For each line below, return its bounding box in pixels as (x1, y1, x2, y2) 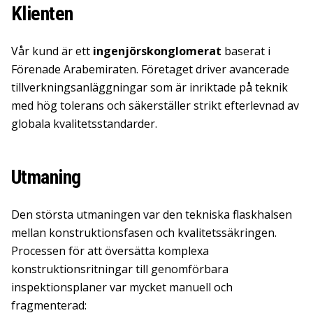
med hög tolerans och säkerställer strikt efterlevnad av (11, 98, 299, 113)
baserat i (221, 43, 270, 59)
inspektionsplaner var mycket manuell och (11, 279, 233, 295)
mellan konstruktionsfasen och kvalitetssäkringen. (11, 225, 277, 240)
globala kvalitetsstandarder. (11, 116, 157, 131)
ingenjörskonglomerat (93, 43, 221, 59)
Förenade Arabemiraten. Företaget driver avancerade (11, 61, 289, 77)
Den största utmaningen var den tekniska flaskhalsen (11, 207, 292, 222)
